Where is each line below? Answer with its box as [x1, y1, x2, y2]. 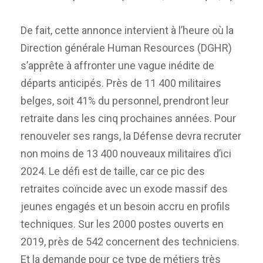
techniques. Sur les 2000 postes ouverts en [21, 217, 224, 230]
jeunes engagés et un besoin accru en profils [21, 200, 230, 213]
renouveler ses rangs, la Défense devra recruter [21, 129, 241, 142]
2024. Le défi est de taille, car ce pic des [21, 164, 205, 177]
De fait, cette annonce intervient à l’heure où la [21, 23, 234, 36]
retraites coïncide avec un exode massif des [21, 182, 228, 195]
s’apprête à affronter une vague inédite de [21, 59, 214, 72]
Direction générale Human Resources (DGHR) [21, 41, 232, 54]
